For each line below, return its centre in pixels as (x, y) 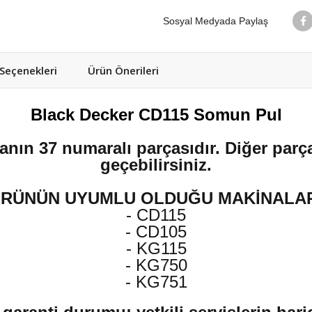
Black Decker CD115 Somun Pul (156, 115)
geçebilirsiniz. (156, 165)
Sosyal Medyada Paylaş (216, 21)
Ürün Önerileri (123, 70)
